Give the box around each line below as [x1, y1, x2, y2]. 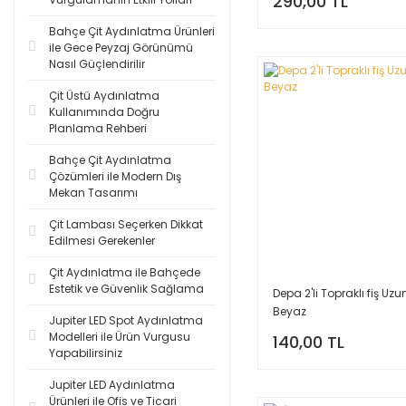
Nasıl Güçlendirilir [49, 56, 145, 72]
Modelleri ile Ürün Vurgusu [49, 329, 190, 344]
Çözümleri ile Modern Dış [49, 169, 181, 184]
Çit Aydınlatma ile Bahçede [49, 265, 200, 280]
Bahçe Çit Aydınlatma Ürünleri [49, 24, 215, 39]
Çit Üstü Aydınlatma [49, 88, 159, 103]
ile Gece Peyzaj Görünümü [49, 40, 193, 55]
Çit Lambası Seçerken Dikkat [49, 217, 203, 232]
